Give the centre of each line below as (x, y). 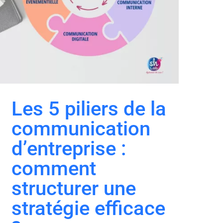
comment (54, 168)
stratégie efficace (88, 208)
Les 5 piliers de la (89, 109)
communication (81, 128)
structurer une (74, 188)
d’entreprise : (69, 148)
